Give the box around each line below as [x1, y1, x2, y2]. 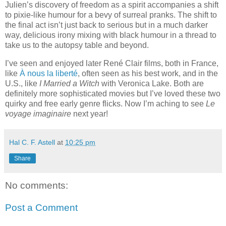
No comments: [5, 180, 68, 191]
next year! [71, 109, 108, 119]
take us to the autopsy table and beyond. [5, 41, 149, 50]
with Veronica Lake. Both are [99, 79, 204, 88]
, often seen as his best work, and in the [78, 69, 218, 78]
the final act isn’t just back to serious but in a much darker [5, 21, 208, 30]
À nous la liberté [20, 69, 78, 78]
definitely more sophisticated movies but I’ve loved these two [5, 89, 220, 98]
